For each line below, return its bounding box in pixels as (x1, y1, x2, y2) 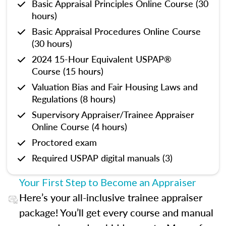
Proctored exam (32, 136, 97, 148)
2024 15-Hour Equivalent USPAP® (32, 52, 172, 65)
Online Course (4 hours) (32, 120, 127, 133)
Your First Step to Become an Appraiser (19, 176, 196, 188)
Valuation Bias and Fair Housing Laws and (32, 80, 198, 93)
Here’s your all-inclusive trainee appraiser (19, 190, 202, 204)
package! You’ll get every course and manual (19, 205, 213, 219)
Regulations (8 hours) (32, 92, 116, 105)
